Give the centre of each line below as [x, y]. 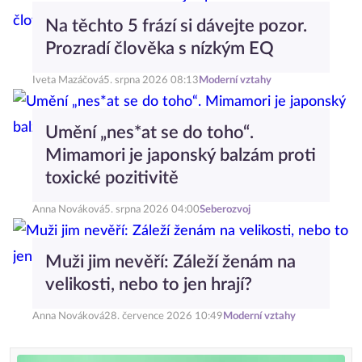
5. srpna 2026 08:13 [151, 80]
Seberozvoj [225, 210]
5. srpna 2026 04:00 [152, 210]
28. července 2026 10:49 [164, 316]
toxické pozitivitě [112, 178]
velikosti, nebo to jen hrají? [149, 284]
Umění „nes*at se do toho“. [149, 133]
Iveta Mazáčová [68, 80]
